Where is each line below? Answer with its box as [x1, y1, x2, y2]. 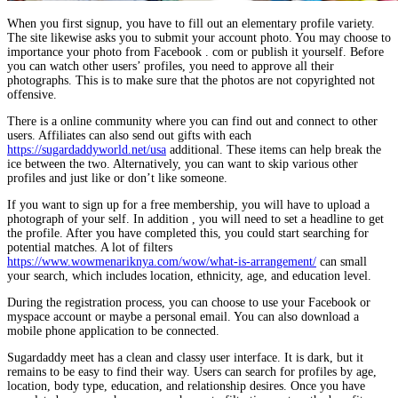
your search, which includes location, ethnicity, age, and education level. [7, 269, 371, 283]
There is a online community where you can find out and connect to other [7, 115, 378, 129]
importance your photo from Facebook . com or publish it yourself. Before [7, 45, 384, 60]
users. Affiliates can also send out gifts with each [7, 129, 251, 143]
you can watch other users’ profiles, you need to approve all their [7, 60, 334, 74]
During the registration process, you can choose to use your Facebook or [7, 296, 370, 310]
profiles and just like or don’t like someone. [7, 171, 227, 186]
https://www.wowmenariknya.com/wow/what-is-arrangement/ [7, 255, 316, 269]
